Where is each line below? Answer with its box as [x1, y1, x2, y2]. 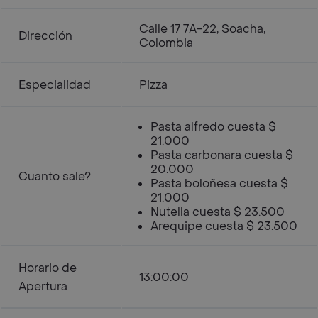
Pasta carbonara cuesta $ [150, 148, 293, 163]
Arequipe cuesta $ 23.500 [150, 219, 297, 234]
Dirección [18, 28, 72, 43]
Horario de [18, 261, 77, 275]
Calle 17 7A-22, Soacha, [139, 21, 265, 36]
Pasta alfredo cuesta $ [150, 119, 276, 134]
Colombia [139, 35, 193, 50]
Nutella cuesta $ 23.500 [150, 204, 285, 219]
